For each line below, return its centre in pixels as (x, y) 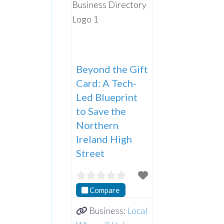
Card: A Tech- (106, 83)
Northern (97, 125)
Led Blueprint (107, 97)
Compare (105, 190)
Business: (108, 211)
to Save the (101, 111)
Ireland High (104, 139)
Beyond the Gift (112, 69)
